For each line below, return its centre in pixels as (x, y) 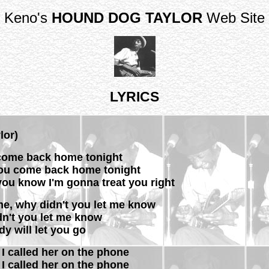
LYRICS (134, 97)
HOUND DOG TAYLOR (127, 18)
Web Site (234, 18)
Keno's (28, 18)
